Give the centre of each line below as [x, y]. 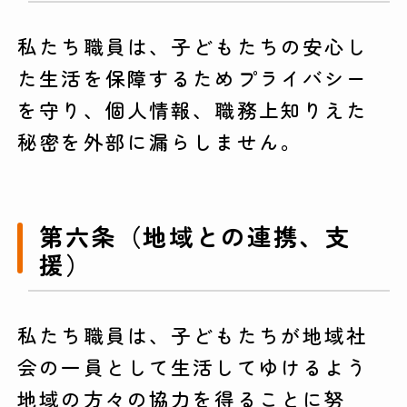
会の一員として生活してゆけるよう [193, 366]
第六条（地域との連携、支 [195, 236]
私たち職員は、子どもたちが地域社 [193, 334]
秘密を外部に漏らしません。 [171, 142]
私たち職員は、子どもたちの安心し [193, 46]
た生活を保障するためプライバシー [193, 78]
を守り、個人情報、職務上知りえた [193, 110]
